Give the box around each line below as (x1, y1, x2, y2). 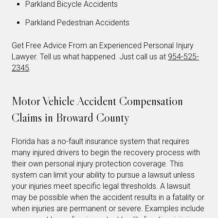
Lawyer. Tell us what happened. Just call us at (12, 52, 168, 61)
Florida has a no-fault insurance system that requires (12, 136, 189, 146)
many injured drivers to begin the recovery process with (12, 147, 200, 157)
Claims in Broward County (12, 110, 129, 125)
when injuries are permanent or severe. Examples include (12, 203, 204, 213)
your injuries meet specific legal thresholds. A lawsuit (12, 181, 190, 191)
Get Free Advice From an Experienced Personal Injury (12, 40, 194, 50)
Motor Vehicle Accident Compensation (12, 93, 183, 108)
